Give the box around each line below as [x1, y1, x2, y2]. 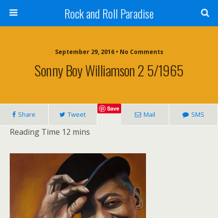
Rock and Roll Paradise [64, 4, 154, 22]
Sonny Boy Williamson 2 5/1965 [35, 60, 183, 80]
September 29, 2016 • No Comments [54, 48, 163, 56]
